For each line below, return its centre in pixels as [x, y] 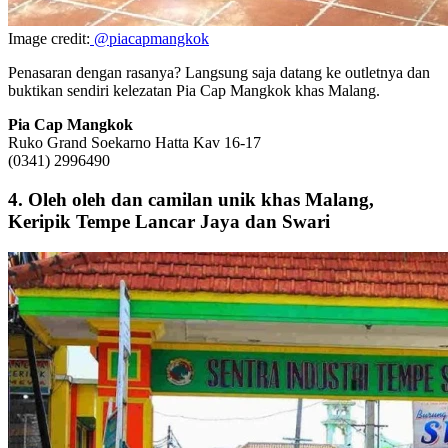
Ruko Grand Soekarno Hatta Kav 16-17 [134, 143]
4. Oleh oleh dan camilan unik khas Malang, [191, 199]
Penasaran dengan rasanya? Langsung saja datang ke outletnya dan [219, 73]
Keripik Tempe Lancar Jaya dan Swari [169, 221]
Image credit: [49, 39]
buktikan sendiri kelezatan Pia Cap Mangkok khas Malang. [194, 91]
